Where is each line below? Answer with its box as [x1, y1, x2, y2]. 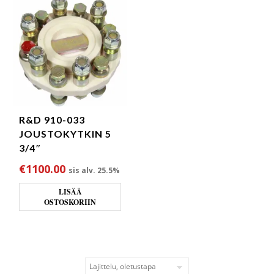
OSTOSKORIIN [44, 197, 96, 207]
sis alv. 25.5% [68, 165, 120, 176]
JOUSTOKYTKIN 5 [19, 128, 111, 139]
